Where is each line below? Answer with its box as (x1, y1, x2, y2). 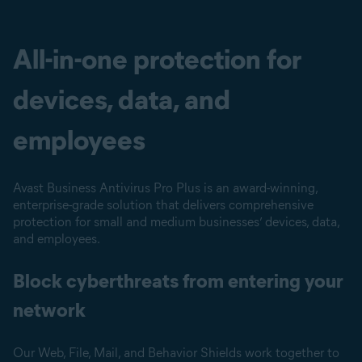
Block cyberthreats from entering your (13, 269, 343, 293)
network (13, 298, 86, 322)
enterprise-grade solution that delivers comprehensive (13, 197, 314, 213)
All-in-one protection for (13, 42, 301, 76)
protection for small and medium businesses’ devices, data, (13, 214, 339, 229)
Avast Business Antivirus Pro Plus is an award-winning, (13, 180, 318, 196)
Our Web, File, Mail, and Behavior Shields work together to (13, 345, 339, 360)
